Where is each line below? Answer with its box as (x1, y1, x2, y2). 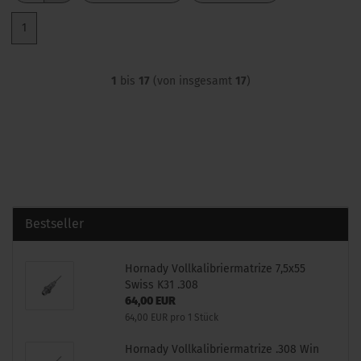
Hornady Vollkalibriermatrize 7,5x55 (124, 262, 305, 276)
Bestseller (25, 216, 84, 231)
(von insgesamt (149, 74, 235, 88)
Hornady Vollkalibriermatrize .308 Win (124, 342, 319, 356)
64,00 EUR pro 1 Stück (124, 312, 218, 323)
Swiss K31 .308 (124, 278, 198, 292)
